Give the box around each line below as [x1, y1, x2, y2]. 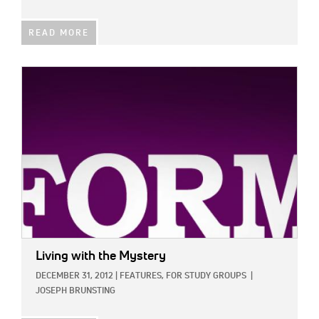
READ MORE [28, 29, 89, 38]
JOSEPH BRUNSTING [36, 286, 115, 296]
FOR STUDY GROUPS [166, 271, 246, 281]
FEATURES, [120, 271, 164, 281]
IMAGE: [21, 70, 54, 80]
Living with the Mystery [36, 249, 166, 263]
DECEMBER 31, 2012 [36, 271, 113, 281]
